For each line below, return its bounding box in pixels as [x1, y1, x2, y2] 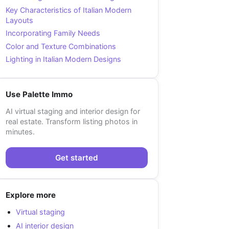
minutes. [6, 127, 35, 136]
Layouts [6, 15, 33, 25]
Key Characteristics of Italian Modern [6, 5, 131, 14]
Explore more [6, 190, 56, 200]
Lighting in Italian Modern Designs [6, 55, 121, 64]
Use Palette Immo [6, 89, 73, 99]
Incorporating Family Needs [6, 29, 100, 38]
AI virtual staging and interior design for [6, 106, 140, 116]
